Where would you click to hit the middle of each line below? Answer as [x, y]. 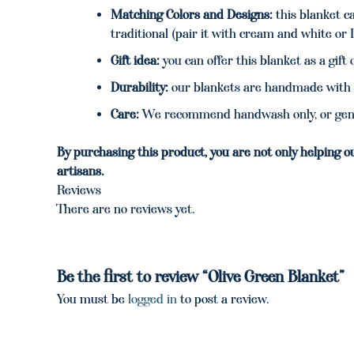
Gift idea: [135, 60]
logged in [153, 299]
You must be [92, 299]
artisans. [81, 171]
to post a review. [223, 299]
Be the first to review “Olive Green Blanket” [201, 277]
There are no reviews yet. [126, 209]
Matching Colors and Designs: [192, 14]
